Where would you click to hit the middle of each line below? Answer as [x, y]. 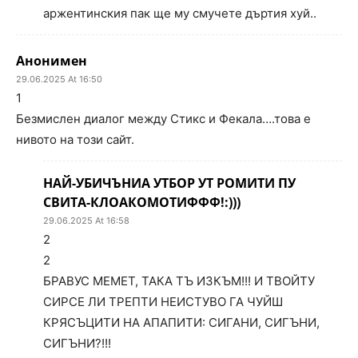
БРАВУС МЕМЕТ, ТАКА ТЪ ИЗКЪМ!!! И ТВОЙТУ [179, 281]
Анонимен [52, 61]
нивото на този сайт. [75, 139]
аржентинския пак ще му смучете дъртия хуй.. [180, 13]
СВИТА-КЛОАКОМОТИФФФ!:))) [142, 202]
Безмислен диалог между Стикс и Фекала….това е [163, 119]
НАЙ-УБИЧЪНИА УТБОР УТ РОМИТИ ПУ [169, 183]
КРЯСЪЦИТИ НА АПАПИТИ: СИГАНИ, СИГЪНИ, [181, 322]
